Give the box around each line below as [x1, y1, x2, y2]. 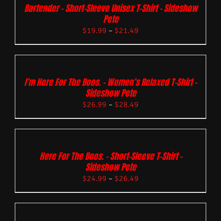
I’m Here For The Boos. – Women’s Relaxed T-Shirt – [24, 75, 197, 89]
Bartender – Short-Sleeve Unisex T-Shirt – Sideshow [24, 1, 197, 15]
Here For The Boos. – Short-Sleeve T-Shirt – [39, 149, 182, 163]
